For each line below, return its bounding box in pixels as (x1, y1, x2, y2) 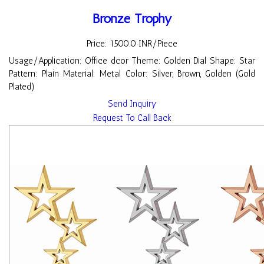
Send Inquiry (108, 98, 156, 110)
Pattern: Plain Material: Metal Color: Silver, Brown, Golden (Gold (9, 68, 255, 80)
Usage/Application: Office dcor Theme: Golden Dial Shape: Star (9, 55, 255, 67)
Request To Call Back (93, 113, 171, 124)
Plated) (9, 81, 35, 93)
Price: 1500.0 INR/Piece (87, 38, 177, 49)
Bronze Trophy (92, 10, 172, 27)
